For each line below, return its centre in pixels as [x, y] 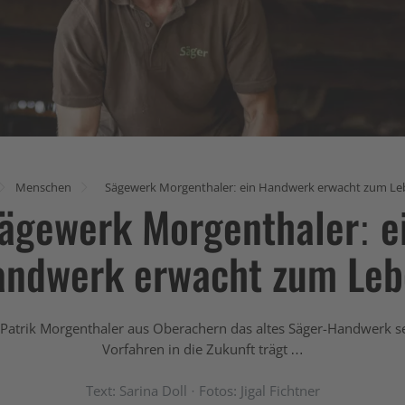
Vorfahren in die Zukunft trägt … [202, 348]
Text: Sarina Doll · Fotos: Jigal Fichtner [202, 390]
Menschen [43, 187]
